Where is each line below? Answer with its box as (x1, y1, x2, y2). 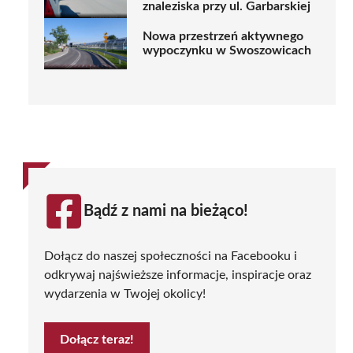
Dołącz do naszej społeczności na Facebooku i (44, 249, 297, 262)
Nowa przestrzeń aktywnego (143, 30, 303, 43)
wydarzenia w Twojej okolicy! (44, 287, 206, 300)
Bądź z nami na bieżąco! (84, 203, 248, 219)
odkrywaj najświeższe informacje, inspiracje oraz (44, 268, 311, 281)
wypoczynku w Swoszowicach (143, 44, 311, 58)
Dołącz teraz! (60, 333, 134, 346)
